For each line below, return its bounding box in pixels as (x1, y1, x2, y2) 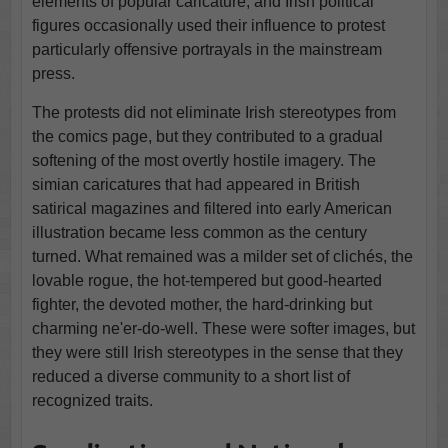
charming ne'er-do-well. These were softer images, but (31, 319, 415, 337)
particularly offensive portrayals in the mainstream (31, 40, 382, 58)
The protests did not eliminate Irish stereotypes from (31, 103, 396, 121)
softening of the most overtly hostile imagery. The (31, 151, 376, 169)
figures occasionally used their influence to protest (31, 16, 385, 34)
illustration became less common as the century (31, 223, 367, 241)
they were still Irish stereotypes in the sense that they (31, 343, 403, 361)
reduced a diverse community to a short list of (31, 367, 350, 385)
